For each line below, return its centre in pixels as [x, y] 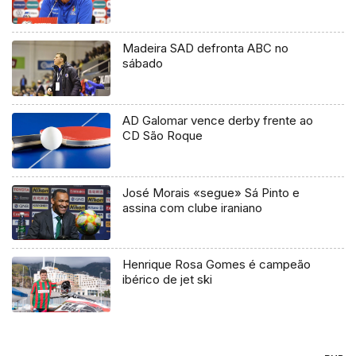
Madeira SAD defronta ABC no [206, 48]
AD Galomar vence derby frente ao [218, 120]
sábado [143, 63]
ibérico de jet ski [168, 280]
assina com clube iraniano [193, 207]
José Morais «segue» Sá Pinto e [211, 192]
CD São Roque [163, 135]
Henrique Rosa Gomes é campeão [217, 265]
